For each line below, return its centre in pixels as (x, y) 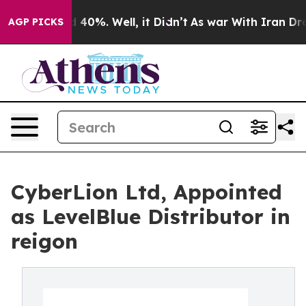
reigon (44, 241)
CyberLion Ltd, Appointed (147, 192)
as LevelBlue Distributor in (151, 217)
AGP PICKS (36, 22)
